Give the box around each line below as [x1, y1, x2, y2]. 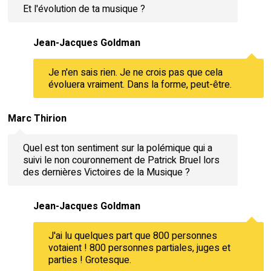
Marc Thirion [7, 111, 67, 126]
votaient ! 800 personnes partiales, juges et [48, 240, 230, 255]
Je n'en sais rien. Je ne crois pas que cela [48, 65, 223, 80]
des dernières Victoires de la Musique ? [22, 165, 190, 180]
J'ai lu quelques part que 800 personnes [48, 228, 217, 243]
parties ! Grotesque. [48, 252, 131, 267]
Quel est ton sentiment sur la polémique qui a [22, 140, 212, 155]
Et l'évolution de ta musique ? [22, 1, 145, 16]
